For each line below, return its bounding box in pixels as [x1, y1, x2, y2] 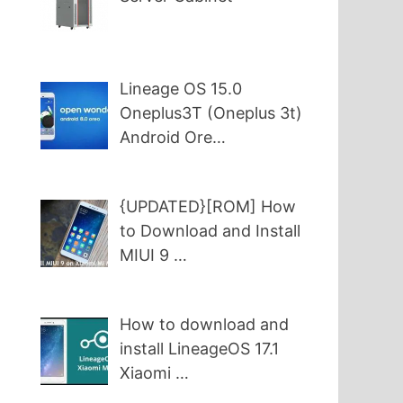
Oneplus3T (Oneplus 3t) [120, 103, 303, 123]
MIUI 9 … [120, 246, 188, 265]
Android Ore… [120, 128, 227, 148]
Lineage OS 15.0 [120, 79, 243, 99]
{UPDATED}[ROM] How [120, 197, 297, 217]
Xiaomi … [120, 363, 190, 383]
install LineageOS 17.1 [120, 339, 280, 359]
